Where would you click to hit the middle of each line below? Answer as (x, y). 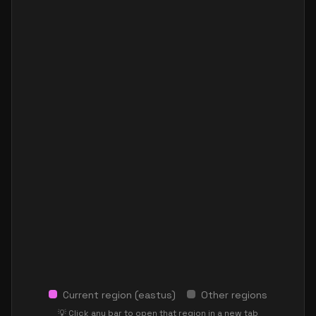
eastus (155, 295)
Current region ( (101, 295)
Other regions (234, 295)
